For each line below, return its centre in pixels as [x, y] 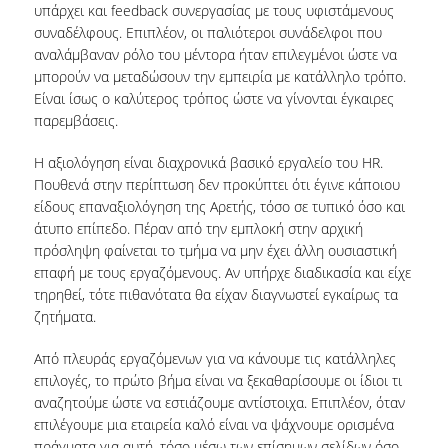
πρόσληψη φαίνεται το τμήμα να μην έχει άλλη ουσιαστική [215, 251]
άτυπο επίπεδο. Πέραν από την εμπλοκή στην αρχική [198, 229]
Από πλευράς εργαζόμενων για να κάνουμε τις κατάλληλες [214, 359]
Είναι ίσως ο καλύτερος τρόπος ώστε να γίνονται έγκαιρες [213, 99]
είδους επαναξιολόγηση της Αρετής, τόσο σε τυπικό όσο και [219, 207]
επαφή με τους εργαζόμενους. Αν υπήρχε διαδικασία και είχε [222, 273]
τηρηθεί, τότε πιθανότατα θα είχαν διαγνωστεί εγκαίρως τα [215, 295]
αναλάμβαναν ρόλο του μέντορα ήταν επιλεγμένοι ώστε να [215, 55]
